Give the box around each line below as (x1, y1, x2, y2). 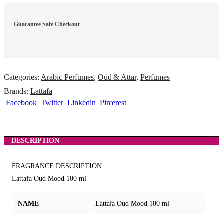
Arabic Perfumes (41, 72, 94, 81)
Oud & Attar (98, 72, 136, 81)
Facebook (6, 98, 37, 107)
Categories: (4, 72, 41, 81)
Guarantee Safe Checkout (14, 20, 80, 28)
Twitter (41, 98, 63, 107)
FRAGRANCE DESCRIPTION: (12, 162, 104, 170)
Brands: (4, 86, 30, 95)
